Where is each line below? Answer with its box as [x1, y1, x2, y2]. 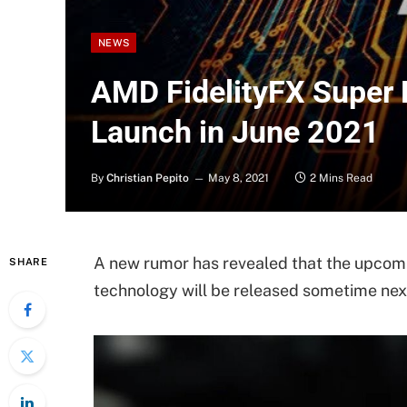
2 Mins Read [310, 172, 372, 184]
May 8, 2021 [208, 172, 269, 184]
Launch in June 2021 [91, 114, 380, 150]
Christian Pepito [106, 172, 189, 184]
